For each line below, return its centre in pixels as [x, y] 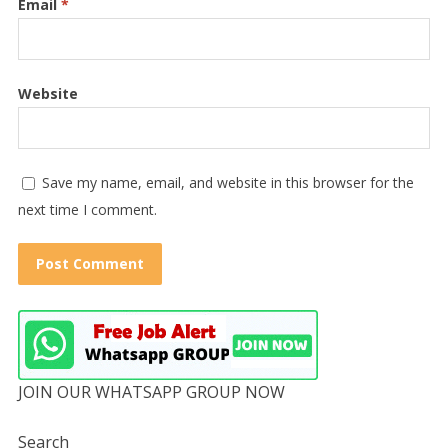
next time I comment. [87, 209]
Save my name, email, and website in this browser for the [227, 182]
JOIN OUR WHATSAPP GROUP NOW [151, 391]
